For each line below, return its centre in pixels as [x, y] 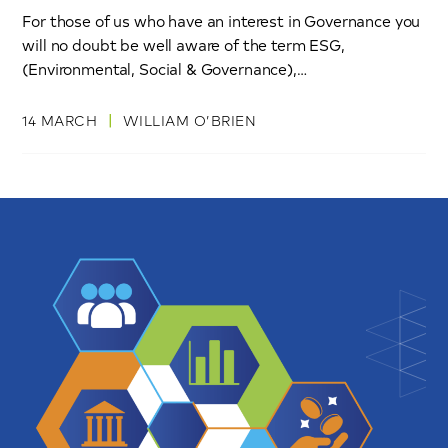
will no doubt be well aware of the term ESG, [183, 45]
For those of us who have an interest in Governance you [221, 21]
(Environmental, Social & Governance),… [164, 69]
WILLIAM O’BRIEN [189, 119]
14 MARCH [62, 119]
